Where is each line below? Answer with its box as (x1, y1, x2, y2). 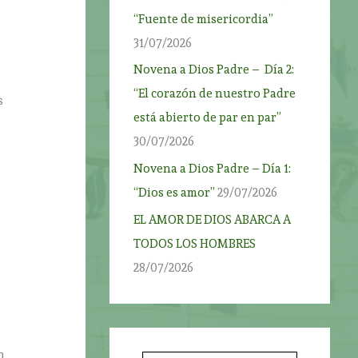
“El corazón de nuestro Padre (133, 86, 296, 101)
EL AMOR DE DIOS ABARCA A (133, 212, 292, 227)
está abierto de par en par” (133, 110, 282, 125)
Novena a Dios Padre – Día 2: (133, 62, 295, 78)
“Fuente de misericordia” (133, 11, 274, 26)
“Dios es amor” (133, 185, 216, 200)
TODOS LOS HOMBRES (133, 236, 257, 251)
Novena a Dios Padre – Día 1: (133, 161, 292, 176)
